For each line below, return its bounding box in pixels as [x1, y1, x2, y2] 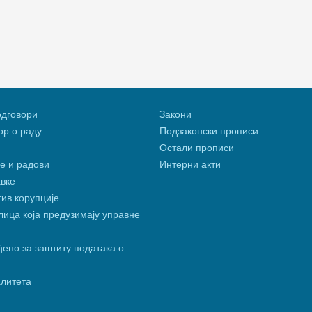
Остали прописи [159, 142, 234, 154]
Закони [159, 109, 192, 120]
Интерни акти [159, 159, 221, 171]
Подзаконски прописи [159, 125, 258, 137]
